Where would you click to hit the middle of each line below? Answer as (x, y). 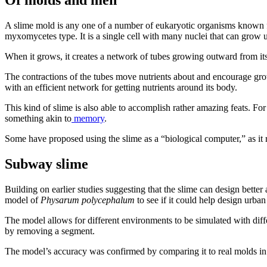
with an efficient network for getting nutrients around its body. (121, 88)
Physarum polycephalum (88, 200)
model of (23, 200)
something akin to (38, 119)
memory (88, 119)
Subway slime (46, 164)
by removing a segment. (50, 231)
